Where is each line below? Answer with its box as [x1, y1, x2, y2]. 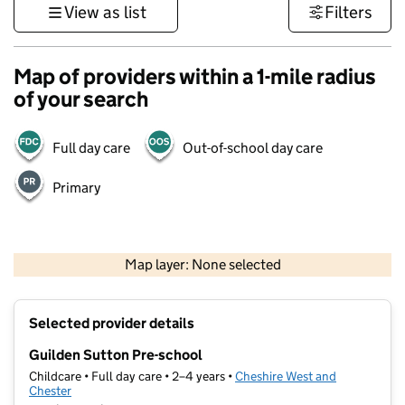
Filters [325, 2, 372, 23]
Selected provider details [29, 315, 194, 333]
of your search [14, 86, 148, 112]
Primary [52, 179, 100, 196]
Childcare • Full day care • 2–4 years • [29, 368, 235, 385]
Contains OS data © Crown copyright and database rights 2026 [150, 272, 388, 285]
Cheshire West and [235, 368, 336, 385]
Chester [29, 382, 71, 400]
